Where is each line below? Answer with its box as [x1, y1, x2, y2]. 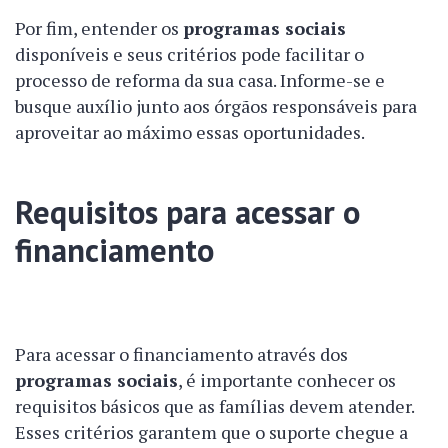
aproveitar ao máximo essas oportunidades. [15, 120, 365, 145]
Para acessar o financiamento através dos [15, 342, 348, 367]
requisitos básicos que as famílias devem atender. [15, 394, 414, 419]
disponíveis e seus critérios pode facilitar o [15, 42, 364, 67]
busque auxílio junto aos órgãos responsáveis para [15, 94, 417, 119]
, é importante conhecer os [178, 368, 396, 393]
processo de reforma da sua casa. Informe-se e [15, 68, 385, 93]
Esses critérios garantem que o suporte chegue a [15, 420, 408, 445]
